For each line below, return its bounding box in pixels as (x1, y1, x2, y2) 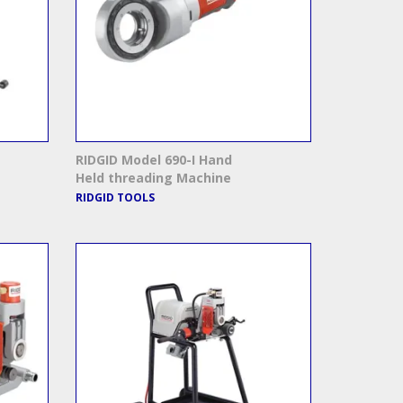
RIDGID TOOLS (75, 190, 155, 206)
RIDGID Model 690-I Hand (75, 151, 232, 169)
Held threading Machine (75, 169, 231, 187)
